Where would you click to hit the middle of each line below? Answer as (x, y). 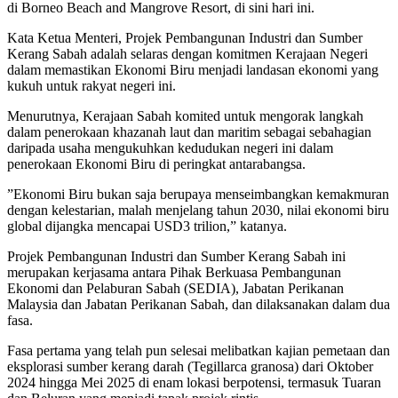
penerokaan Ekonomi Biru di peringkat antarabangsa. (156, 163)
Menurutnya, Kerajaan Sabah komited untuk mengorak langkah (185, 115)
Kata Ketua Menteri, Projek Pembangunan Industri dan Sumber (185, 37)
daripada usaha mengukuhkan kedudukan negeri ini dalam (170, 147)
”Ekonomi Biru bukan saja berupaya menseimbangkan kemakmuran (198, 194)
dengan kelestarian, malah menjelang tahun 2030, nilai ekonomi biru (198, 210)
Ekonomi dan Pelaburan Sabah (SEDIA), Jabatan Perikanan (175, 288)
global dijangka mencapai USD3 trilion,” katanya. (147, 226)
